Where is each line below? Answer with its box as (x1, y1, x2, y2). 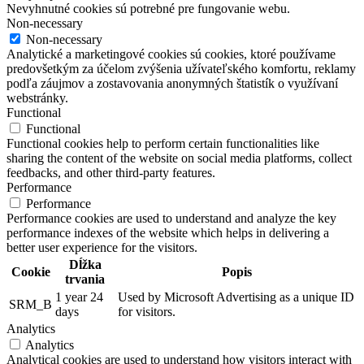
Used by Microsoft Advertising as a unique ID (118, 289, 354, 304)
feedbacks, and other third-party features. (6, 165, 215, 180)
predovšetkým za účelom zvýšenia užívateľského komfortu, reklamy (6, 61, 356, 76)
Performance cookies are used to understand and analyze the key (6, 210, 336, 225)
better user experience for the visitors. (6, 240, 197, 254)
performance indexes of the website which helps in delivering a (6, 225, 329, 240)
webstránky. (6, 90, 68, 105)
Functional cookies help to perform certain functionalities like (6, 136, 319, 150)
